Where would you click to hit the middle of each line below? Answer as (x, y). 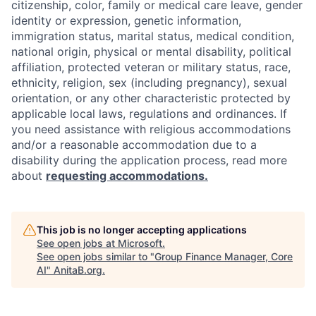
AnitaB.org (78, 270)
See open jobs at (77, 243)
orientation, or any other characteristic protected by (151, 98)
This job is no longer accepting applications (142, 230)
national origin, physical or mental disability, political (151, 51)
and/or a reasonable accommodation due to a (134, 145)
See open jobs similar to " (96, 256)
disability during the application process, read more (149, 160)
